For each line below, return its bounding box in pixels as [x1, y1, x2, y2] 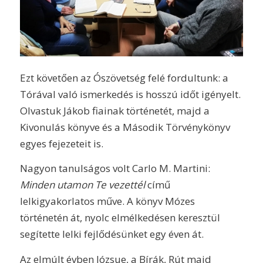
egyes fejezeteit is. [19, 136, 103, 150]
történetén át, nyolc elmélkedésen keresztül [19, 211, 220, 225]
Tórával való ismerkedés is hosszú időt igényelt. [19, 87, 241, 101]
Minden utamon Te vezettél [19, 178, 145, 192]
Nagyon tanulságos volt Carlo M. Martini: [19, 161, 210, 176]
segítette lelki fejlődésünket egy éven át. [19, 227, 204, 241]
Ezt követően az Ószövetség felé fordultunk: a [19, 70, 228, 85]
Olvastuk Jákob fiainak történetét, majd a [19, 103, 210, 117]
